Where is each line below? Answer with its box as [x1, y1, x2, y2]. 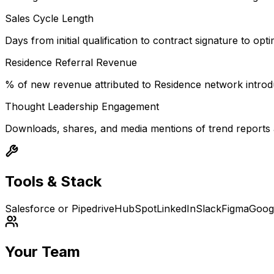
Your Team [5, 242, 80, 261]
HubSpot [114, 202, 157, 215]
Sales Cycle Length [5, 12, 94, 25]
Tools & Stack [5, 172, 102, 191]
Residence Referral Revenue [5, 56, 137, 69]
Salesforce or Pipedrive [5, 202, 114, 215]
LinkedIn [157, 202, 196, 215]
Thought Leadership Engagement [5, 100, 159, 113]
